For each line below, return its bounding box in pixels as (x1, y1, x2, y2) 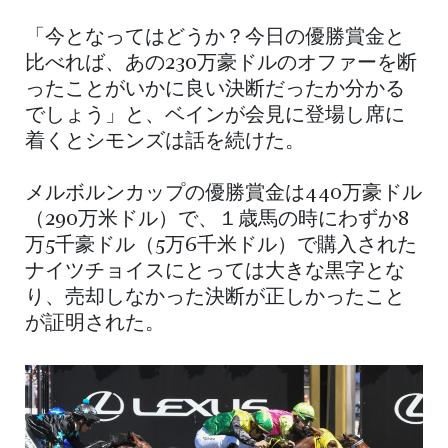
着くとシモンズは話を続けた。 (25, 132, 305, 153)
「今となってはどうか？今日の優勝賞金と (25, 28, 405, 49)
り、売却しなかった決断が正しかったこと (25, 288, 405, 309)
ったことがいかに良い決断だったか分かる (25, 80, 405, 101)
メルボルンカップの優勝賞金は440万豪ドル (25, 184, 422, 205)
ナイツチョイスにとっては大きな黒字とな (25, 262, 405, 283)
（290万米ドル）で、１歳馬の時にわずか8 (25, 210, 409, 231)
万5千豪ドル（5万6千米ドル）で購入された (25, 236, 417, 257)
